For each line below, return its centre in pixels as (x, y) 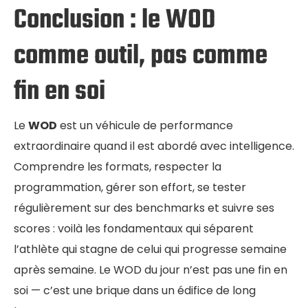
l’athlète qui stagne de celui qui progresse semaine (150, 250)
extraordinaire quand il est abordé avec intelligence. (154, 146)
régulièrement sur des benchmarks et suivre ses (144, 208)
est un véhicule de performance (145, 126)
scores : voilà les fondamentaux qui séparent (134, 229)
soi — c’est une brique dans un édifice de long (135, 291)
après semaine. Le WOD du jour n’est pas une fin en (151, 270)
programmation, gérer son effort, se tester (130, 188)
